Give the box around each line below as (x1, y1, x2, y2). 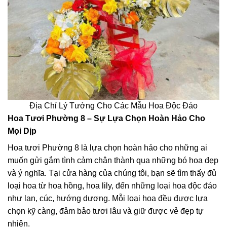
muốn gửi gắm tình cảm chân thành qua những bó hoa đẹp (8, 156, 218, 165)
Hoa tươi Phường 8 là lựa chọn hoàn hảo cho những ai (8, 143, 207, 153)
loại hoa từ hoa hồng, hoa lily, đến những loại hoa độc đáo (8, 181, 217, 191)
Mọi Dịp (8, 127, 36, 136)
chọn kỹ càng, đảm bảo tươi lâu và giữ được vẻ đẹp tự (8, 207, 204, 216)
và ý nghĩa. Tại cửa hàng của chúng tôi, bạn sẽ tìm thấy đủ (8, 169, 216, 178)
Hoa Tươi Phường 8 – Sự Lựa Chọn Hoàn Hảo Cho (8, 114, 205, 123)
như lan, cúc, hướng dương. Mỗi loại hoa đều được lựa (8, 194, 208, 203)
